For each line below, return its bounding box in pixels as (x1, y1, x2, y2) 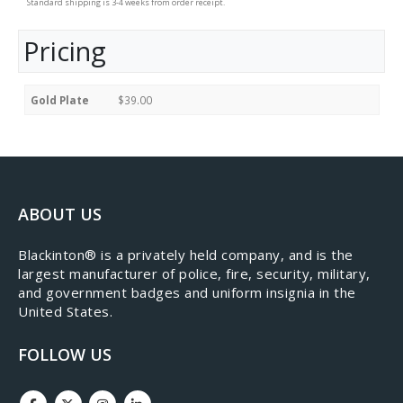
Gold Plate (31, 92, 89, 107)
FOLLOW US (18, 344, 112, 366)
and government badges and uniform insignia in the (18, 283, 356, 302)
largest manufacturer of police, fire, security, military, (18, 264, 371, 283)
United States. (18, 302, 112, 321)
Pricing (23, 32, 106, 69)
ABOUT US (18, 203, 102, 226)
